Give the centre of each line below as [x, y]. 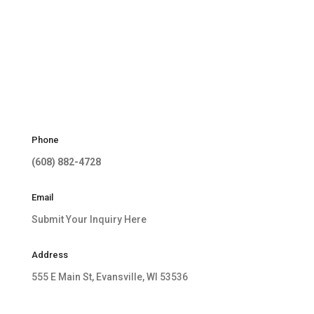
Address [49, 255]
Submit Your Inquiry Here [89, 220]
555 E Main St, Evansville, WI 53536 [109, 277]
